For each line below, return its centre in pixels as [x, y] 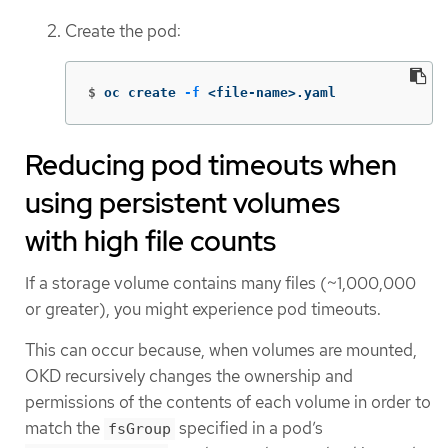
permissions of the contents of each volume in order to [228, 402]
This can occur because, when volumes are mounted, [221, 350]
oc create [144, 92]
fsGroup [139, 429]
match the [64, 428]
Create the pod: [123, 31]
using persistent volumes [182, 202]
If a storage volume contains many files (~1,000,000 [220, 282]
